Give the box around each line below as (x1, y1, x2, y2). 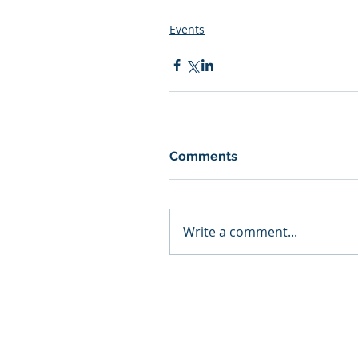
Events (169, 22, 205, 37)
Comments (169, 149, 237, 164)
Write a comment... (183, 223, 297, 241)
